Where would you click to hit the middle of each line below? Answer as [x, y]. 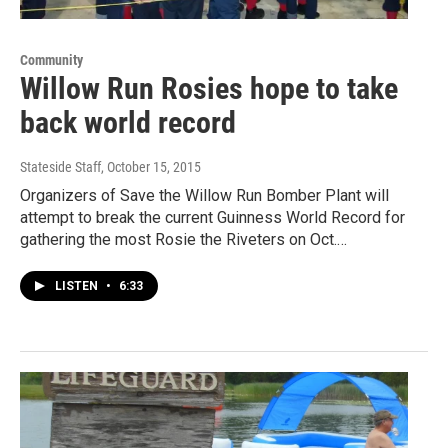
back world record [128, 123]
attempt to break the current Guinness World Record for [212, 218]
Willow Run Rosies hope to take [209, 89]
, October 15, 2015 [151, 167]
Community [51, 60]
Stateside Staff [60, 167]
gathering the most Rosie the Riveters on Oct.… [183, 240]
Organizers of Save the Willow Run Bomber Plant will [204, 196]
